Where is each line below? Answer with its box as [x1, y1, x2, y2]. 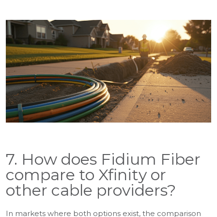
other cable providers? [6, 181, 176, 200]
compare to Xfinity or [6, 165, 166, 185]
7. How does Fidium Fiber [6, 150, 201, 169]
